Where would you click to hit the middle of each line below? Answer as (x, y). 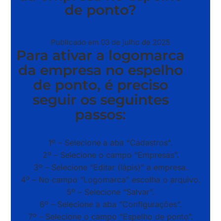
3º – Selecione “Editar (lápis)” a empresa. (110, 167)
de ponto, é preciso (100, 85)
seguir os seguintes (100, 100)
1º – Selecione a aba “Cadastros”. (110, 143)
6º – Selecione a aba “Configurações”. (110, 204)
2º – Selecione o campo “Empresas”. (110, 155)
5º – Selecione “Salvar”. (110, 192)
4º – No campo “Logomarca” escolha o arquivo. (110, 180)
